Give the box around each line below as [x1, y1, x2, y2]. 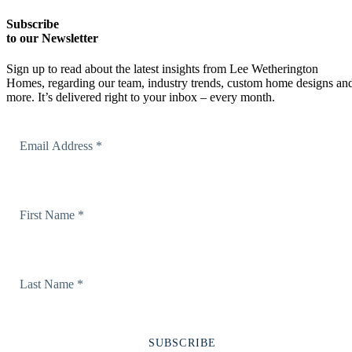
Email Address [5, 115, 78, 130]
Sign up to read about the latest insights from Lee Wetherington [6, 61, 318, 75]
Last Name [5, 254, 60, 268]
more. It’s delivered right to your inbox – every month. [6, 90, 275, 104]
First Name [5, 185, 60, 199]
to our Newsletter [6, 31, 98, 45]
